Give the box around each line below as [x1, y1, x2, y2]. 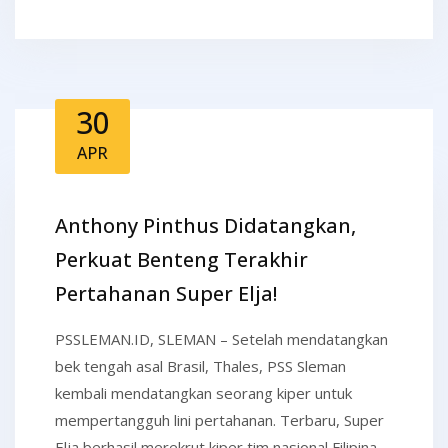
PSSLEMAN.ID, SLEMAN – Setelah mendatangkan [55, 329, 388, 350]
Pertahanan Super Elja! [55, 280, 277, 308]
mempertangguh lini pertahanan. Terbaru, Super [55, 410, 384, 431]
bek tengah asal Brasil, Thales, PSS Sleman [55, 356, 346, 377]
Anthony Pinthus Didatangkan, [55, 212, 356, 240]
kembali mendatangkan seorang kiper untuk [55, 383, 352, 404]
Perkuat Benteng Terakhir [55, 246, 308, 274]
